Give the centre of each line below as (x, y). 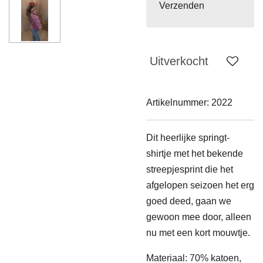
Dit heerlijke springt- (188, 137)
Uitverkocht (179, 61)
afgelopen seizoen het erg (200, 185)
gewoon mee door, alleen (199, 217)
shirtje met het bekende (195, 153)
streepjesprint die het (190, 169)
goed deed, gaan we (189, 201)
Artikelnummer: (178, 102)
